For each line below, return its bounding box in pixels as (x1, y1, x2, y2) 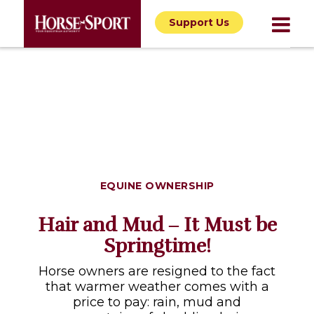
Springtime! (103, 234, 211, 258)
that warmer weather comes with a (45, 279, 269, 294)
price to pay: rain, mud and (73, 294, 241, 310)
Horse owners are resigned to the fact (39, 264, 275, 279)
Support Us (168, 16, 229, 29)
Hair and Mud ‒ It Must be (37, 213, 277, 237)
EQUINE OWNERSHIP (100, 179, 214, 192)
